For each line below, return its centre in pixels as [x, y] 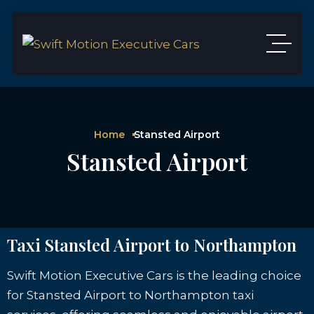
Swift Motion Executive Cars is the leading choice [154, 275]
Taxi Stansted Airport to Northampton [152, 245]
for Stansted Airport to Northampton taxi [130, 295]
